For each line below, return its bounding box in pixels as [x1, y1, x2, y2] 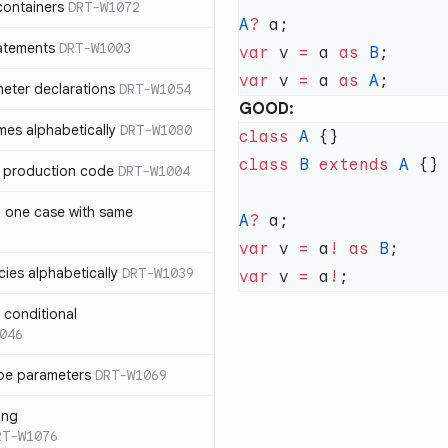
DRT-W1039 [122, 264, 194, 282]
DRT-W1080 [120, 121, 192, 139]
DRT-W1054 [119, 80, 191, 98]
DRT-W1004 [118, 162, 190, 180]
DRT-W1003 [59, 39, 131, 57]
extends [309, 155, 389, 175]
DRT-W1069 [95, 366, 167, 384]
